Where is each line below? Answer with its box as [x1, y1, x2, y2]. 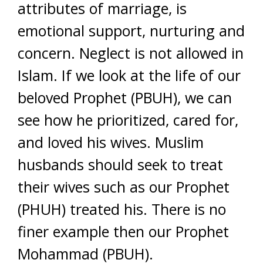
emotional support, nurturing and [18, 21, 245, 41]
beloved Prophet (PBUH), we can [18, 87, 232, 107]
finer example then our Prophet [18, 221, 229, 241]
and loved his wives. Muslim [18, 132, 204, 152]
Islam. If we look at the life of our [18, 65, 241, 85]
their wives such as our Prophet [18, 177, 230, 197]
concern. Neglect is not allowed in [18, 43, 244, 63]
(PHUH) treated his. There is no [18, 199, 226, 219]
